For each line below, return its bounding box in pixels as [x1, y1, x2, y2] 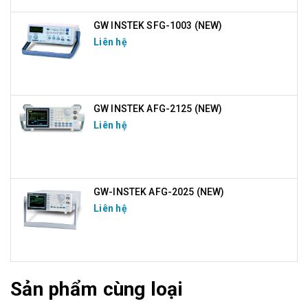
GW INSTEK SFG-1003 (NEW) [93, 20, 223, 32]
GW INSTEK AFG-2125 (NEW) [93, 103, 223, 115]
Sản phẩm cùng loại [10, 278, 184, 301]
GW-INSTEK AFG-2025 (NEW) [93, 186, 225, 198]
